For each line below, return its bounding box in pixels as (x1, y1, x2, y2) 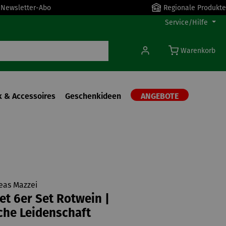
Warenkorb (181, 46, 215, 55)
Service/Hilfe (165, 18, 208, 27)
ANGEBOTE (141, 91, 179, 101)
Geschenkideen (65, 91, 121, 101)
